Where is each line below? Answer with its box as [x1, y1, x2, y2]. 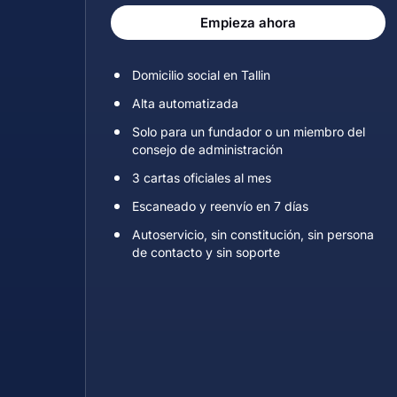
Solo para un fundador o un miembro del [132, 124, 365, 139]
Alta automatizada [132, 96, 238, 111]
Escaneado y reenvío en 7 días [132, 198, 308, 214]
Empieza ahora [200, 14, 296, 31]
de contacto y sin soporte [132, 245, 280, 260]
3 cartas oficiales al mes [132, 170, 271, 185]
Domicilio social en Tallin [132, 67, 270, 82]
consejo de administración [132, 142, 283, 157]
